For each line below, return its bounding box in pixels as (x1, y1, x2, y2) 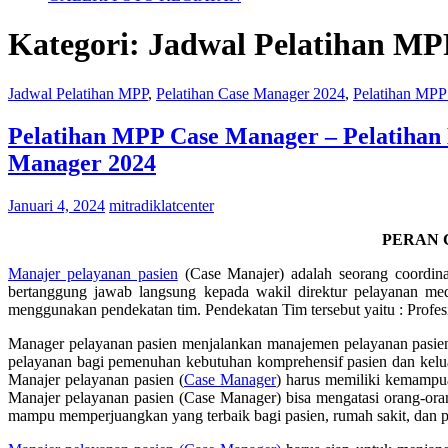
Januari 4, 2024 (8, 196, 105, 214)
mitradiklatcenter (109, 196, 214, 214)
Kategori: (8, 26, 148, 63)
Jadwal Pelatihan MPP (8, 84, 148, 102)
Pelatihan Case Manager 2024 (156, 84, 345, 102)
